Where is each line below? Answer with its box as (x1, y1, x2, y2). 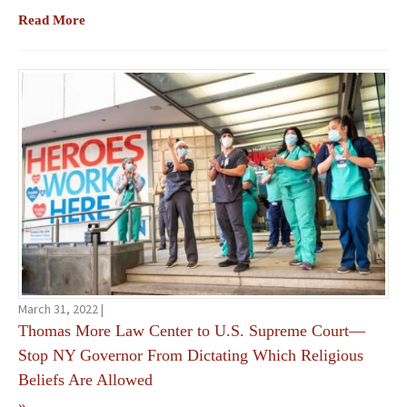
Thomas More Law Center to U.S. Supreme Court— (18, 322, 365, 341)
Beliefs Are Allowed (18, 371, 153, 390)
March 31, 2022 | (18, 301, 104, 318)
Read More (18, 12, 85, 27)
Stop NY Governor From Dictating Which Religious (18, 346, 363, 365)
